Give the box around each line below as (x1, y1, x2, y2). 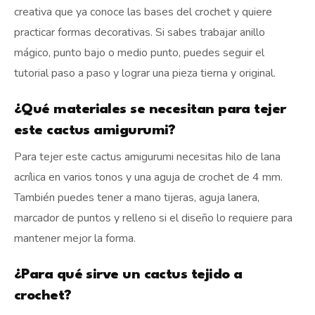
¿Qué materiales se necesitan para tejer (14, 102, 286, 117)
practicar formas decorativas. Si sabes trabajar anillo (14, 24, 265, 40)
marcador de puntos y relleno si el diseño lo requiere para (14, 210, 292, 226)
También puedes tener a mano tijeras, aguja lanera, (14, 189, 259, 205)
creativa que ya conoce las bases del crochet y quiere (14, 4, 272, 20)
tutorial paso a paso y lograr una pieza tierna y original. (14, 65, 276, 81)
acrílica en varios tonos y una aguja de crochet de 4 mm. (14, 169, 283, 185)
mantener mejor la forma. (14, 230, 136, 246)
